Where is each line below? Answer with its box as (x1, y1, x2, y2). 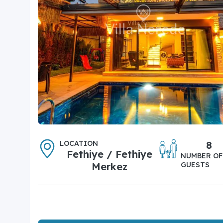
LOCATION (60, 138, 98, 148)
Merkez (91, 160, 127, 173)
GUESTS (181, 160, 210, 169)
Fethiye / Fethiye (66, 147, 152, 160)
